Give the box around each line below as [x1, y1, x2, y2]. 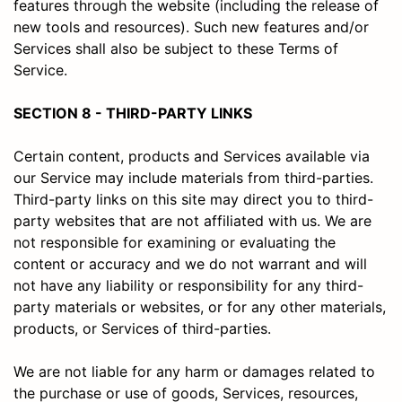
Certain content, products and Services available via [13, 146, 370, 165]
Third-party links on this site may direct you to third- [13, 189, 373, 208]
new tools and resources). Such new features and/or [13, 17, 369, 36]
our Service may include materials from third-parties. [13, 168, 373, 187]
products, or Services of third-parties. [13, 319, 271, 337]
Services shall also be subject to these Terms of [13, 39, 338, 57]
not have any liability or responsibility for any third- [13, 275, 363, 294]
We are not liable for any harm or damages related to [13, 362, 375, 380]
